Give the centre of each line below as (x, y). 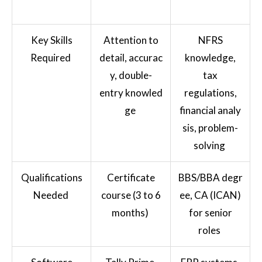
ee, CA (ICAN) (210, 195)
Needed (51, 195)
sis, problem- (210, 127)
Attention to (131, 40)
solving (209, 145)
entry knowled (131, 92)
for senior (210, 212)
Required (51, 57)
